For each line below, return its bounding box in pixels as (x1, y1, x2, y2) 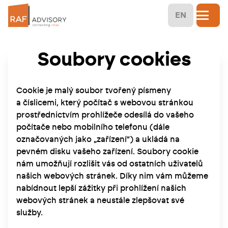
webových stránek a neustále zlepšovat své (16, 196, 184, 205)
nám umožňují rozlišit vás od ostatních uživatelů (16, 159, 203, 168)
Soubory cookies (37, 51, 191, 70)
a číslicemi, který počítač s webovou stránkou (16, 98, 193, 107)
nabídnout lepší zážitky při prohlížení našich (16, 184, 186, 192)
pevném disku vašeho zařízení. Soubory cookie (16, 147, 198, 156)
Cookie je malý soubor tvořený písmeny (16, 86, 171, 95)
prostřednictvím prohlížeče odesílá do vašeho (16, 110, 194, 119)
